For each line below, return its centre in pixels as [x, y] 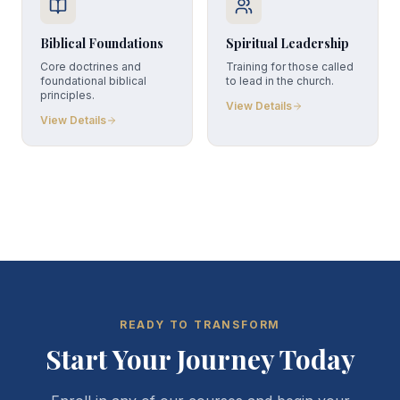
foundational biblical [93, 81]
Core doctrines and [91, 67]
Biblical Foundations [102, 43]
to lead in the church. [280, 81]
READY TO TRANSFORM [200, 325]
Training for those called [290, 67]
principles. [67, 95]
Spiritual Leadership [287, 43]
